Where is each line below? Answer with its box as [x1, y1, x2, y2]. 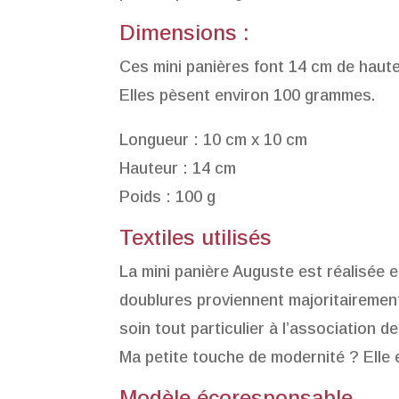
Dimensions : [119, 20, 250, 45]
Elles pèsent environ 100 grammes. [119, 86, 376, 104]
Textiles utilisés [119, 225, 273, 249]
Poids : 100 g [119, 188, 216, 206]
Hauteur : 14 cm [119, 159, 237, 177]
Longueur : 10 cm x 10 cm [119, 131, 308, 149]
